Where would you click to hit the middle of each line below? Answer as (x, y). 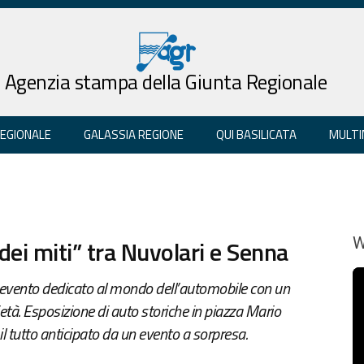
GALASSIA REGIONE (134, 134)
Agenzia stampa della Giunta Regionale (166, 82)
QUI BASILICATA (256, 134)
